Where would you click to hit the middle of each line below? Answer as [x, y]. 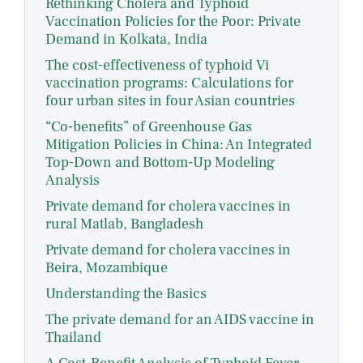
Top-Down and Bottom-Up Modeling [160, 163]
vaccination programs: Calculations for [169, 83]
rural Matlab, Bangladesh [124, 224]
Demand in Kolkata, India [126, 40]
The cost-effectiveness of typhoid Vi [157, 66]
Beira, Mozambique [107, 268]
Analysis [73, 181]
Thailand [73, 338]
